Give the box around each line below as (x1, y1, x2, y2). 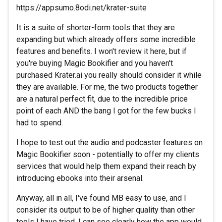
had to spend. (16, 117, 63, 127)
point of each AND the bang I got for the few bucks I (16, 106, 196, 115)
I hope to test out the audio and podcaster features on (16, 137, 203, 147)
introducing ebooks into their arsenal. (16, 173, 144, 183)
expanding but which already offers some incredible (16, 34, 196, 44)
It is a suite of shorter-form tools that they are (16, 22, 175, 32)
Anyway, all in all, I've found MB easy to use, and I (16, 193, 186, 203)
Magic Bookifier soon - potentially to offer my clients (16, 149, 199, 159)
